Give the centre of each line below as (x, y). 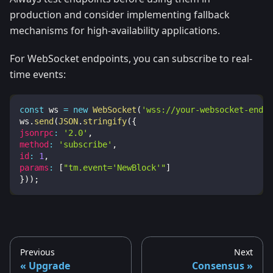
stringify (105, 122)
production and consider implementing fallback (120, 15)
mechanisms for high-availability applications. (115, 31)
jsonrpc (37, 133)
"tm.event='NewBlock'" (115, 168)
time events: (38, 75)
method (34, 145)
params (34, 168)
